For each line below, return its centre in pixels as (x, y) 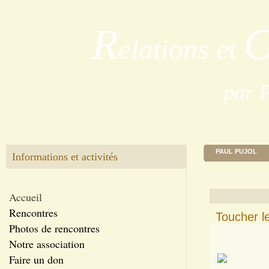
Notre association (47, 244)
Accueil (26, 197)
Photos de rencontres (54, 228)
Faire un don (36, 259)
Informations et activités (65, 157)
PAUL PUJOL (236, 151)
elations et (178, 49)
